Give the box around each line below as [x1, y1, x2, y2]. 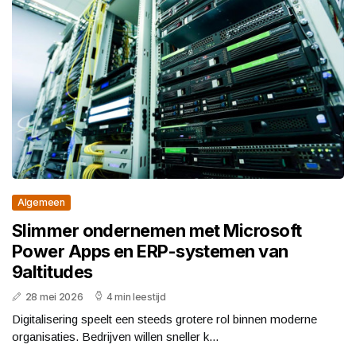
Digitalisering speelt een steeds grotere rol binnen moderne [12, 312, 317, 327]
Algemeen [17, 196, 65, 209]
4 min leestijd [106, 291, 166, 304]
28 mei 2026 [25, 291, 83, 304]
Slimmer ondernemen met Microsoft [12, 220, 302, 242]
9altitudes [12, 261, 93, 283]
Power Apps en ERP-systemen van [12, 241, 288, 262]
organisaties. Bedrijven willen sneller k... [12, 330, 219, 344]
